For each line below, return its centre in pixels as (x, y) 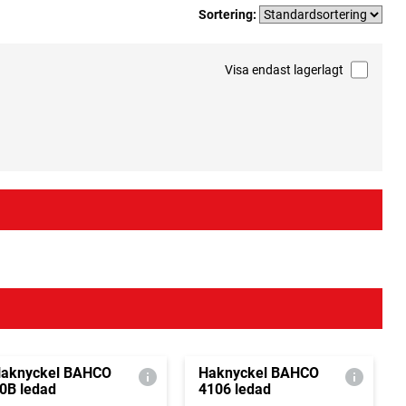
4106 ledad (234, 390)
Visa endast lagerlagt (284, 70)
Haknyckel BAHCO (258, 373)
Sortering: (229, 14)
